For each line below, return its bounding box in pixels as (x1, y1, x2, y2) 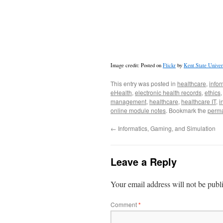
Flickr (163, 62, 176, 69)
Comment (111, 200, 138, 209)
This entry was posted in (111, 79, 177, 88)
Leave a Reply (111, 154, 177, 169)
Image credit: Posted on (111, 62, 163, 69)
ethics (205, 88, 221, 97)
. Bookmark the (166, 106, 208, 114)
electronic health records (135, 88, 202, 97)
